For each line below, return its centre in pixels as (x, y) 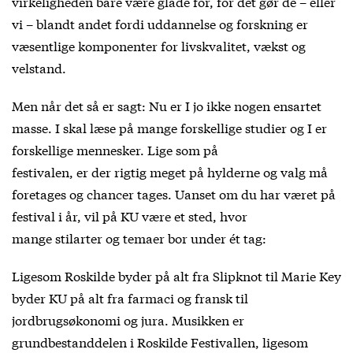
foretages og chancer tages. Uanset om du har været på (174, 193)
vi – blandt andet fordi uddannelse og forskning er (160, 23)
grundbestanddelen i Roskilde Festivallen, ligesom (160, 341)
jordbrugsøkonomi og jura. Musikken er (128, 319)
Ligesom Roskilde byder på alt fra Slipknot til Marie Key (176, 275)
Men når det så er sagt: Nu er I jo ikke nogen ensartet (167, 105)
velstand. (39, 67)
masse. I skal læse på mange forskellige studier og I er (169, 127)
